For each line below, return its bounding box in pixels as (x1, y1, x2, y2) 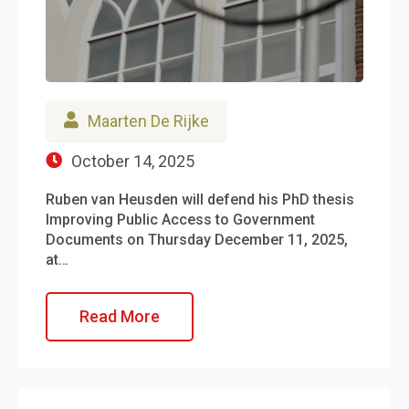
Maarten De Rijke (88, 110, 209, 131)
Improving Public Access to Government (46, 210, 315, 228)
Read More (79, 306, 160, 326)
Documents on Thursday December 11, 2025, (46, 230, 348, 248)
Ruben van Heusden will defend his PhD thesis (46, 190, 354, 208)
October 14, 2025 (71, 151, 194, 171)
